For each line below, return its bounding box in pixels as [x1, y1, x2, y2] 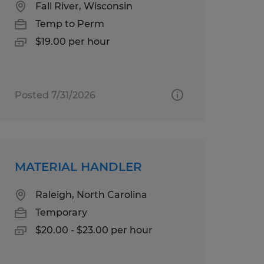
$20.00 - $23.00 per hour [35, 224, 153, 236]
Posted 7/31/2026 [14, 89, 95, 101]
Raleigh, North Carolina [35, 189, 147, 200]
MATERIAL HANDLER [14, 159, 142, 174]
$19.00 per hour [35, 35, 110, 47]
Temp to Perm [35, 18, 104, 29]
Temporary [35, 206, 87, 218]
